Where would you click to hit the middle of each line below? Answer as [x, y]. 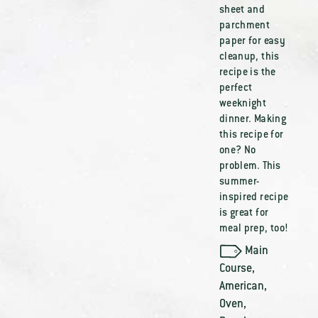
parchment [245, 26]
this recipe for [251, 136]
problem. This [250, 167]
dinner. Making [253, 120]
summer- [239, 182]
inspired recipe [254, 198]
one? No [237, 151]
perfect [236, 89]
